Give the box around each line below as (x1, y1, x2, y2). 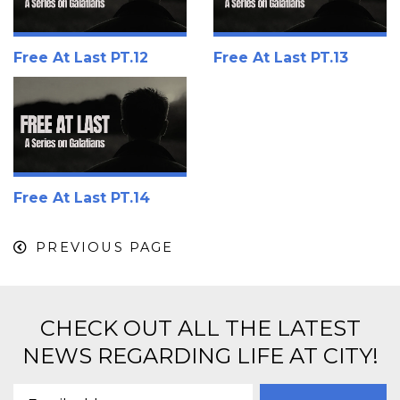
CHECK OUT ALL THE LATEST (39, 315, 361, 342)
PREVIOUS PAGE (36, 239, 174, 256)
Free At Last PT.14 (13, 188, 150, 206)
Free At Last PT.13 (213, 49, 348, 67)
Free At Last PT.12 (13, 49, 148, 67)
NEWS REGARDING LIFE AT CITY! (21, 343, 379, 370)
